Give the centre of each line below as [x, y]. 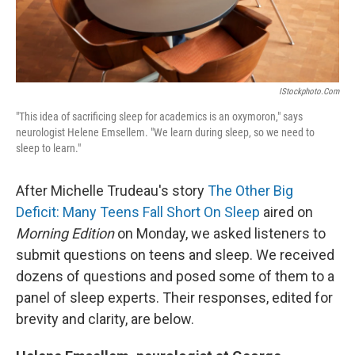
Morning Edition [65, 234]
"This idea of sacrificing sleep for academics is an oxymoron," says [159, 117]
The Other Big [250, 191]
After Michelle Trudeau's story [112, 191]
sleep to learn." [48, 149]
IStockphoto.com [309, 92]
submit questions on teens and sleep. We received [175, 255]
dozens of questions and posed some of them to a [175, 277]
